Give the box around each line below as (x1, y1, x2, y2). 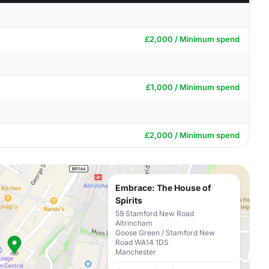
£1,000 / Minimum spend (146, 82, 240, 92)
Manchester (115, 247, 156, 256)
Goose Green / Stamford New (115, 228, 215, 237)
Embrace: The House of (115, 183, 211, 193)
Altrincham (115, 219, 153, 228)
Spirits (115, 195, 142, 205)
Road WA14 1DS (115, 238, 169, 247)
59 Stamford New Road (115, 209, 194, 218)
